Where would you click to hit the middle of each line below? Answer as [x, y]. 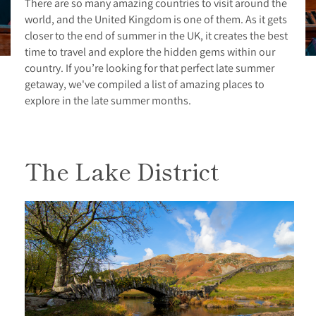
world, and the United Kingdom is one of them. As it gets [156, 19]
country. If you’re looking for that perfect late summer [150, 67]
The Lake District [122, 170]
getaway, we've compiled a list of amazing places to [145, 84]
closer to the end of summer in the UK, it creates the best [156, 35]
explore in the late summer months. [108, 100]
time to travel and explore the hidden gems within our [150, 51]
